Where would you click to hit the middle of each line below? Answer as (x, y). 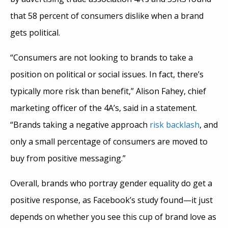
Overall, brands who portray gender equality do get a (111, 183)
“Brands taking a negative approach (80, 124)
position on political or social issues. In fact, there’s (107, 74)
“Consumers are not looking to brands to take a (102, 57)
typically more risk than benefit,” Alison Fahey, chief (108, 91)
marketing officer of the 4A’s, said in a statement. (104, 108)
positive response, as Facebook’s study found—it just (111, 200)
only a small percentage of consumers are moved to (109, 141)
